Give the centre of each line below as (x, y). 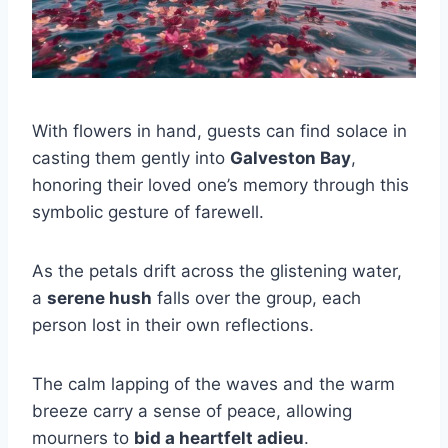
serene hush (99, 297)
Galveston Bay (290, 157)
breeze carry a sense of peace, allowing (192, 410)
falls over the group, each (256, 297)
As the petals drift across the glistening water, (217, 270)
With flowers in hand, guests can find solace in (219, 130)
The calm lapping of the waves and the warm (213, 383)
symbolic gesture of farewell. (148, 211)
